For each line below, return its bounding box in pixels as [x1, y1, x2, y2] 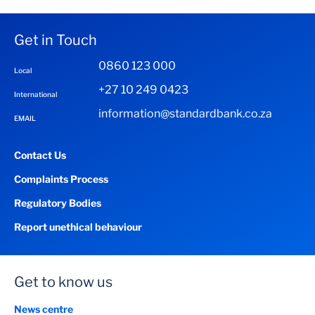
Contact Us [14, 149, 66, 161]
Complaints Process [14, 173, 108, 185]
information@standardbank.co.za [98, 107, 272, 120]
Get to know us [14, 274, 112, 290]
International [14, 90, 57, 98]
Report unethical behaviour [14, 221, 142, 233]
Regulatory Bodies [14, 197, 101, 209]
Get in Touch [14, 32, 97, 49]
